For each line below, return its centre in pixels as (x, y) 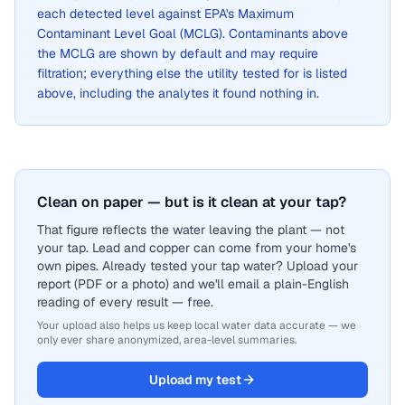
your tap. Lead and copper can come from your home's (197, 248)
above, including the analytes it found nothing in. (178, 93)
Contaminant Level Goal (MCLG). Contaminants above (193, 33)
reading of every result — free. (125, 302)
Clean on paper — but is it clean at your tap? (192, 202)
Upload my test (195, 380)
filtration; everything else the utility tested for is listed (192, 73)
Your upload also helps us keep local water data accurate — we (197, 325)
